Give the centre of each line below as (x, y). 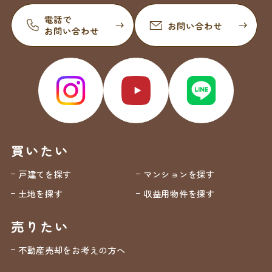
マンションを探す (179, 174)
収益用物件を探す (179, 194)
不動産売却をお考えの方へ (72, 250)
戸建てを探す (45, 174)
